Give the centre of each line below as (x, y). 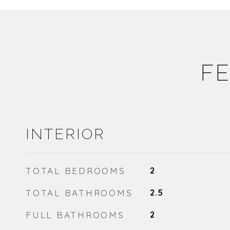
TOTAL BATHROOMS (79, 193)
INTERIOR (65, 134)
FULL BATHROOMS (75, 215)
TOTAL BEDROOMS (76, 171)
